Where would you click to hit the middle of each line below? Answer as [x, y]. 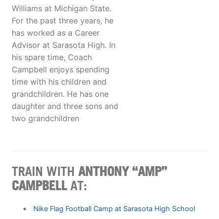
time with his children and [59, 82]
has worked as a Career [56, 33]
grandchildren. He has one [60, 94]
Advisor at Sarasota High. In [64, 45]
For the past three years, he [63, 21]
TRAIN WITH [45, 171]
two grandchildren [45, 119]
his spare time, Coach [52, 57]
